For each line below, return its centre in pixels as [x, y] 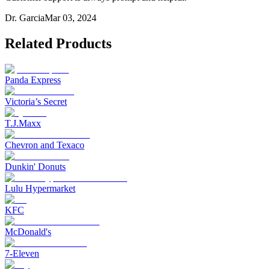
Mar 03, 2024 [71, 18]
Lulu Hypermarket [40, 189]
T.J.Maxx [23, 124]
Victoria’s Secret [36, 102]
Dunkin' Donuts [35, 167]
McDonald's [28, 232]
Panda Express [33, 80]
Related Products [58, 44]
